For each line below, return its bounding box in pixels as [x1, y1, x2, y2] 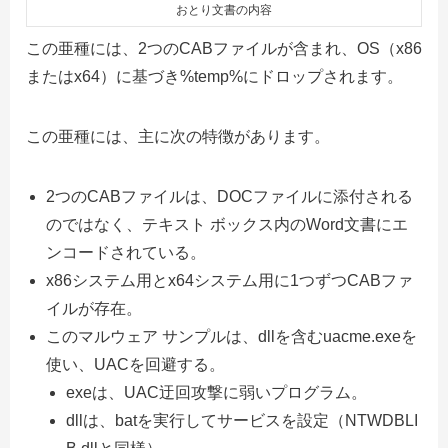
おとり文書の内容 [176, 3, 272, 18]
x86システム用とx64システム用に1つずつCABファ [46, 272, 413, 290]
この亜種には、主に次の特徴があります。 [26, 128, 330, 146]
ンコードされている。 [46, 244, 206, 262]
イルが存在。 [46, 300, 142, 318]
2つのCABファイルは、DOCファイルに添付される [46, 188, 413, 206]
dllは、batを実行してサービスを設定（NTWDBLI [66, 412, 418, 430]
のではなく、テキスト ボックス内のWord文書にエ [46, 216, 408, 234]
